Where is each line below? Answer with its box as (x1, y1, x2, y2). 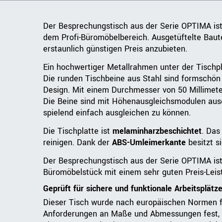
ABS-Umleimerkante (112, 137, 186, 149)
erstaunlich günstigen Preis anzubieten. (43, 43, 187, 55)
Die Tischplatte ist (43, 125, 112, 137)
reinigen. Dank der (43, 137, 112, 149)
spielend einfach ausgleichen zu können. (43, 107, 191, 119)
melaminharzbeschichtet (112, 125, 202, 137)
